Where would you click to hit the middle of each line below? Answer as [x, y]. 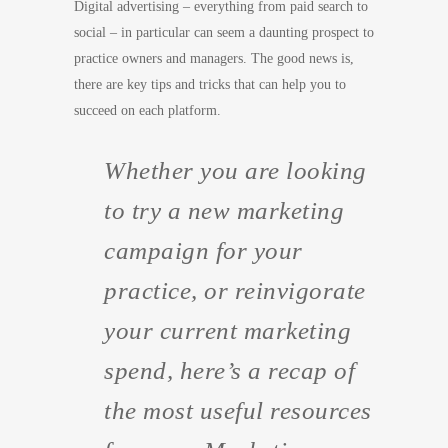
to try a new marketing [224, 210]
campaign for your [203, 250]
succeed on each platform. [147, 110]
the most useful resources [238, 410]
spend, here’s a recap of [229, 370]
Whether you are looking [235, 170]
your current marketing [227, 330]
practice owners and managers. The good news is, [214, 58]
